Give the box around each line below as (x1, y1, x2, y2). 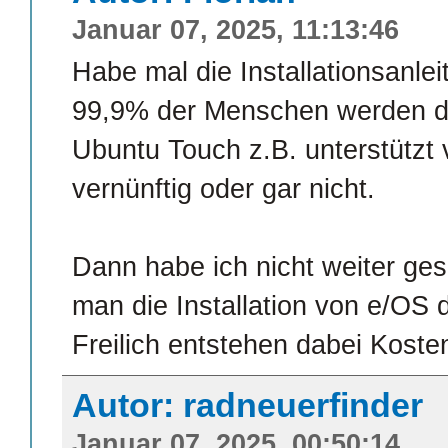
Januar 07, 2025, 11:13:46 (72, 14, 399, 45)
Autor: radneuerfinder (72, 385, 423, 424)
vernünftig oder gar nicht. (72, 173, 375, 204)
